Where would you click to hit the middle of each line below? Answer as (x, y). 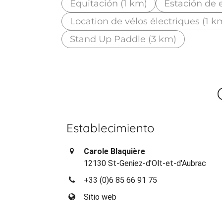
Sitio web (100, 197)
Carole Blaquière (115, 151)
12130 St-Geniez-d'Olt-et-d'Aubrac (145, 163)
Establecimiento (111, 128)
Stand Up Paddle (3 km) (123, 39)
